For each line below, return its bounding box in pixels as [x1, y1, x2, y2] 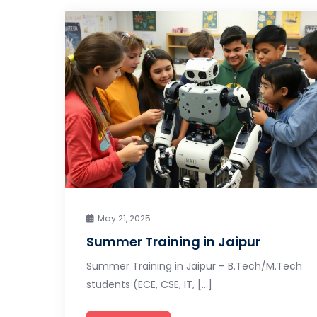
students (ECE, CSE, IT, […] [86, 277, 212, 292]
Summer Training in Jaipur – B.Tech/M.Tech [86, 258, 302, 273]
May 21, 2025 [98, 212, 151, 224]
